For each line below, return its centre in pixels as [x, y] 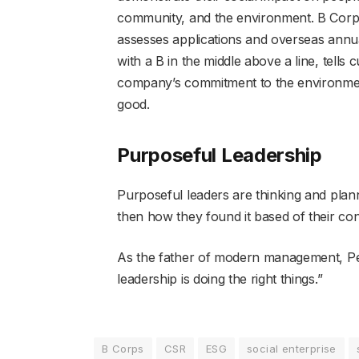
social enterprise [292, 349]
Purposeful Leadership [220, 155]
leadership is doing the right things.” [220, 279]
